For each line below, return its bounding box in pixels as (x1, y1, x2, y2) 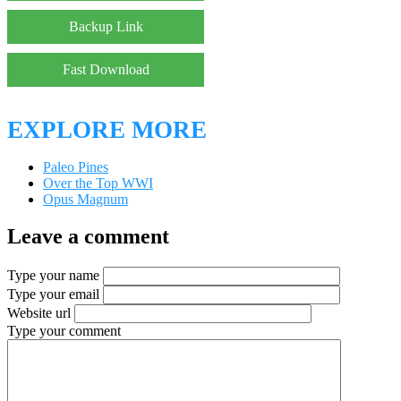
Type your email (7, 286, 99, 303)
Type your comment (7, 323, 121, 339)
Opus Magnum (43, 191, 128, 207)
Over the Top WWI (43, 175, 153, 191)
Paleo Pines (43, 158, 108, 175)
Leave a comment (7, 225, 169, 249)
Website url (7, 305, 71, 321)
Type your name (7, 268, 99, 284)
